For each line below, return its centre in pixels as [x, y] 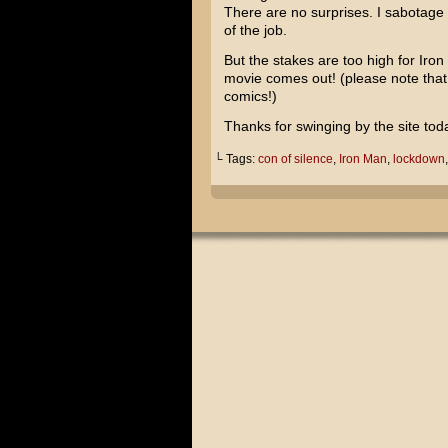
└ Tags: [235, 159]
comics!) [250, 96]
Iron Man [362, 159]
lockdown [418, 159]
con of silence [295, 159]
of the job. [255, 30]
